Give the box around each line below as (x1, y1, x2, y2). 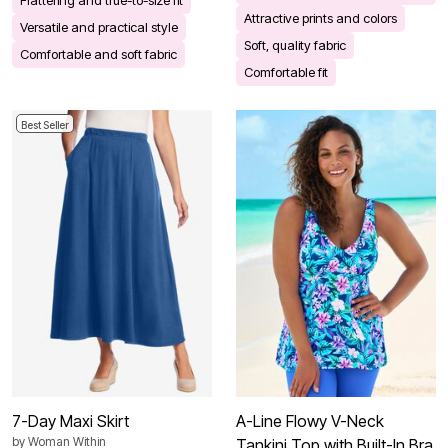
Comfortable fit (244, 63, 328, 80)
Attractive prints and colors (244, 9, 397, 26)
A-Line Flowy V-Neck (236, 411, 384, 432)
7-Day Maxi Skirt (12, 411, 129, 432)
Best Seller (21, 119, 69, 132)
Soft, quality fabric (244, 36, 346, 53)
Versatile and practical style (20, 18, 178, 35)
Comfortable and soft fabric (20, 45, 177, 62)
